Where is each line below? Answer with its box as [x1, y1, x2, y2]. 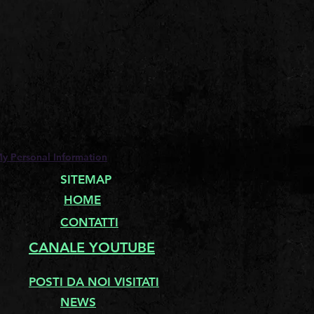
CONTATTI [60, 215, 118, 229]
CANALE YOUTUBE [29, 239, 155, 256]
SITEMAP [60, 172, 111, 186]
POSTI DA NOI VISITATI [29, 275, 159, 289]
